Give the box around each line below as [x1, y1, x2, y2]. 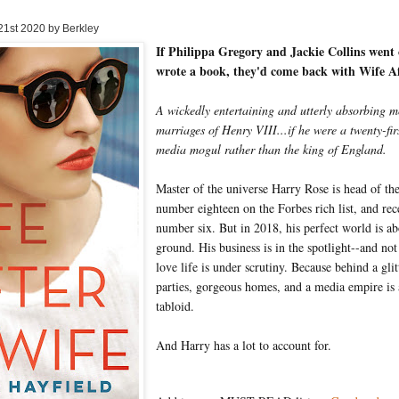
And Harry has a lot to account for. [156, 337, 332, 354]
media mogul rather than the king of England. [156, 141, 387, 159]
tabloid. [156, 297, 195, 315]
